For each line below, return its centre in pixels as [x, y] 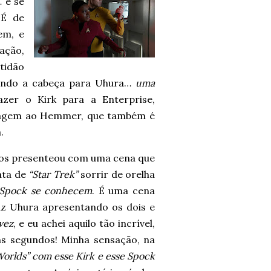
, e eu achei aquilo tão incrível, [84, 223]
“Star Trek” [53, 174]
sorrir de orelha [116, 174]
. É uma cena [124, 191]
